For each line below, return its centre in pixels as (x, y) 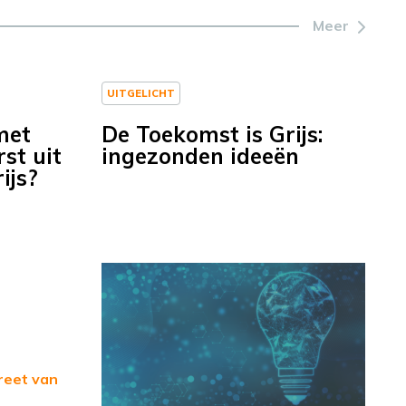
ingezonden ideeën (200, 156)
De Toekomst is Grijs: (212, 135)
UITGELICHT (141, 93)
